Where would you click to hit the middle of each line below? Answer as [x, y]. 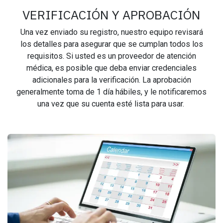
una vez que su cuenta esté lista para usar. [111, 104]
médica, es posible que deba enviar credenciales [111, 68]
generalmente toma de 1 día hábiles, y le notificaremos [111, 92]
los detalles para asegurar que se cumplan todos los [111, 44]
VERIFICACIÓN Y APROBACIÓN [111, 15]
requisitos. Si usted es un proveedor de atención [111, 56]
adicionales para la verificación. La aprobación [111, 80]
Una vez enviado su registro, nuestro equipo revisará [111, 32]
